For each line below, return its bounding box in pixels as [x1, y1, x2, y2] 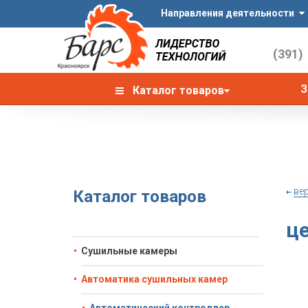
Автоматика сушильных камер [81, 274, 228, 285]
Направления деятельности [161, 7, 294, 19]
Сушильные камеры [81, 245, 177, 256]
